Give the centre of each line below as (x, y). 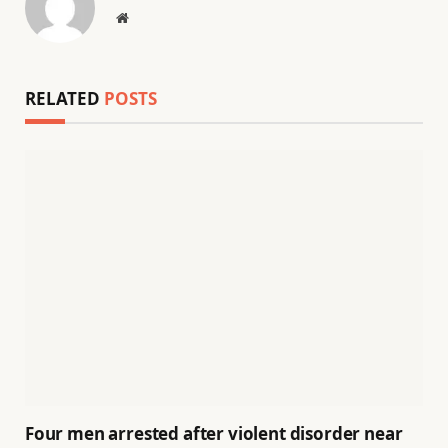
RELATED (64, 98)
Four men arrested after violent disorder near (214, 434)
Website (149, 16)
